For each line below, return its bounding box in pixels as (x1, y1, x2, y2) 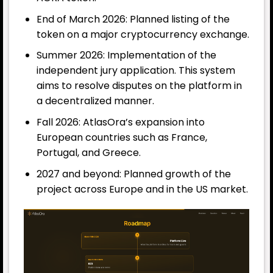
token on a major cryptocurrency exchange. (36, 27, 249, 41)
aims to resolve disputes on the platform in (36, 79, 242, 93)
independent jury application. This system (36, 63, 235, 78)
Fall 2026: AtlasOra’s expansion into (36, 115, 205, 130)
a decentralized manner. (36, 94, 154, 108)
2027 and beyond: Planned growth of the (36, 166, 231, 181)
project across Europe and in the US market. (36, 182, 248, 196)
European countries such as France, (36, 130, 207, 145)
